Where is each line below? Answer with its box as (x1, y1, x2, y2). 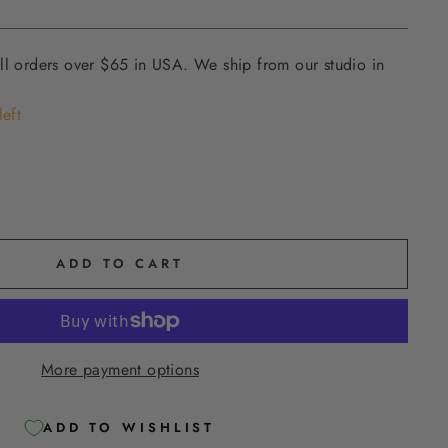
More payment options (41, 357, 199, 381)
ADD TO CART (56, 253, 184, 273)
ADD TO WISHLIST (42, 418, 216, 438)
